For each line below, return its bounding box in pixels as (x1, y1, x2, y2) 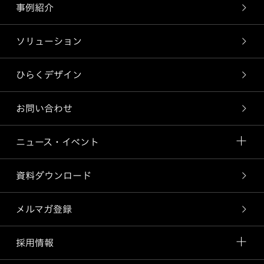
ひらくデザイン (15, 70, 82, 80)
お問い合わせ (15, 103, 72, 113)
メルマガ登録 (15, 204, 72, 214)
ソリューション (15, 36, 82, 46)
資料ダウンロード (15, 170, 91, 180)
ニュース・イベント (15, 137, 99, 147)
